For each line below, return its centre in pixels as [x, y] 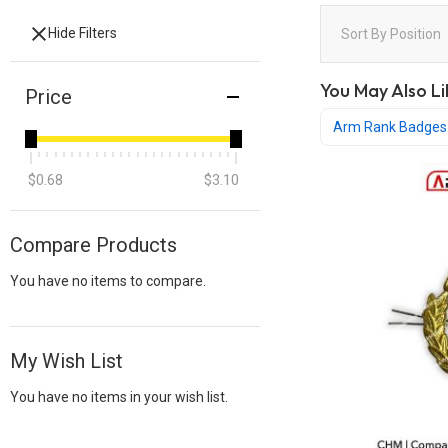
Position [417, 34]
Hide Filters [82, 33]
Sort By [364, 34]
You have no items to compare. [108, 281]
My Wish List [66, 361]
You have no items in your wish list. [119, 397]
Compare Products [93, 245]
